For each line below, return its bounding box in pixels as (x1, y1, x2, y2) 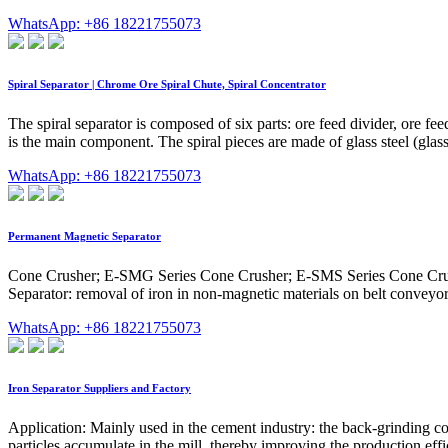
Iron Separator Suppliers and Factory (8, 381, 191, 394)
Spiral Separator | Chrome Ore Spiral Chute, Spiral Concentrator (8, 77, 326, 90)
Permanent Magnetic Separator (8, 229, 161, 242)
